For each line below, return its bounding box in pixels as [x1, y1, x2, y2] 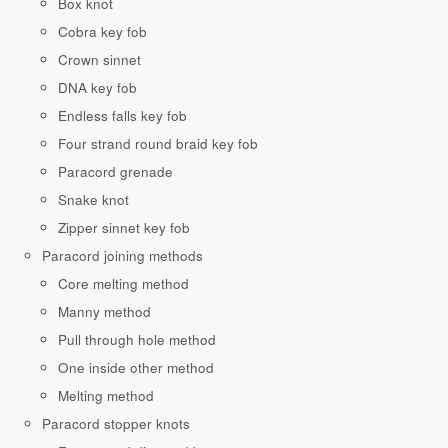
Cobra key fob [58, 22, 147, 42]
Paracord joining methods [42, 246, 203, 266]
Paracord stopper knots [42, 414, 190, 434]
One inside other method [58, 358, 214, 378]
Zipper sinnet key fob [58, 218, 190, 238]
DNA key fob [58, 78, 137, 98]
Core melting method [58, 274, 189, 294]
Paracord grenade [58, 162, 173, 182]
